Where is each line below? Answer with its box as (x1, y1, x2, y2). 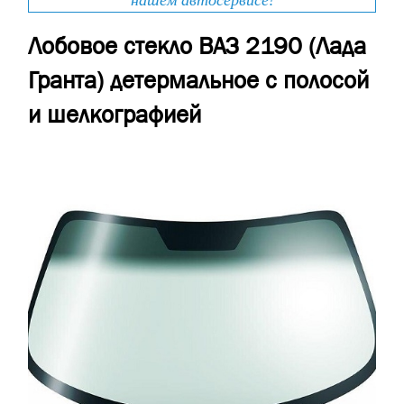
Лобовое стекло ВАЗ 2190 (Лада (28, 31, 366, 62)
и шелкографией (28, 99, 201, 131)
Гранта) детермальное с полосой (28, 65, 369, 96)
